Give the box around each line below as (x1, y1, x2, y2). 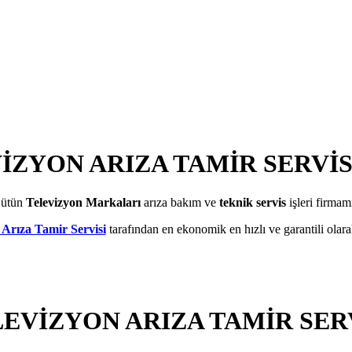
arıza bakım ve (141, 195, 216, 209)
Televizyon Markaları (26, 195, 141, 209)
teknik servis (216, 195, 286, 209)
